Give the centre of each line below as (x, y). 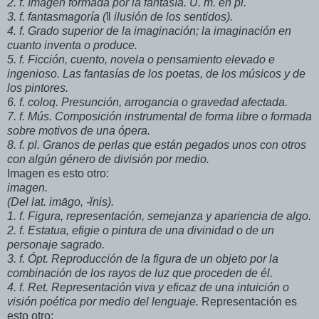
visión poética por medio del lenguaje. (103, 302)
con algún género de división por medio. (108, 159)
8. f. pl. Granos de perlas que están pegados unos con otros (157, 145)
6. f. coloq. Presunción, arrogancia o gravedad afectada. (147, 103)
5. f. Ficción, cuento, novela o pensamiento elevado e (141, 60)
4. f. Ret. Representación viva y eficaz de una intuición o (148, 288)
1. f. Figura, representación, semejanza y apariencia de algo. (159, 216)
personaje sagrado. (56, 245)
